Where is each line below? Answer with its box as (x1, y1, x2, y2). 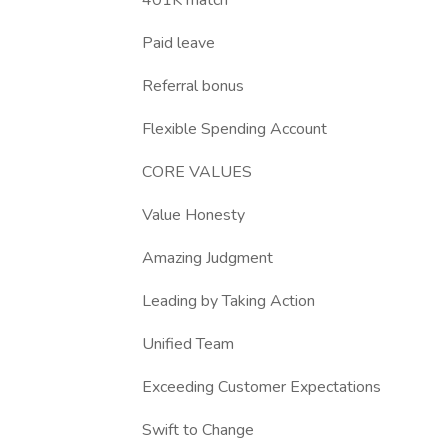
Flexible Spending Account (142, 118, 327, 140)
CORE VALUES (142, 161, 252, 183)
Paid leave (142, 32, 215, 54)
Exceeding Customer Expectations (142, 376, 381, 398)
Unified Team (142, 333, 234, 355)
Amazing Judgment (142, 247, 273, 269)
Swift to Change (142, 419, 254, 441)
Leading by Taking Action (142, 290, 315, 312)
